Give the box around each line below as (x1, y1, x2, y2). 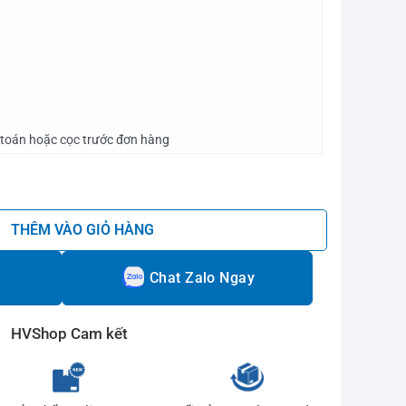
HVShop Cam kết (10, 324, 128, 343)
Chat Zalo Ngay (149, 269, 256, 286)
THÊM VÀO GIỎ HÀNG (10, 222, 154, 239)
